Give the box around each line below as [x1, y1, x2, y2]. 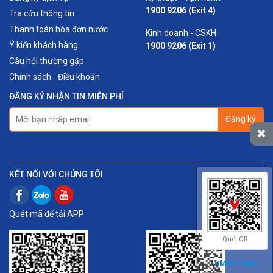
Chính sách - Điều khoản [9, 72, 100, 82]
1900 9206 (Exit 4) [146, 5, 216, 16]
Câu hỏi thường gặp [9, 56, 84, 66]
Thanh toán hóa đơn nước [9, 24, 108, 35]
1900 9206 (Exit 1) [146, 41, 216, 51]
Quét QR [222, 235, 247, 244]
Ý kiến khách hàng [9, 40, 78, 51]
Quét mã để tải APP [9, 209, 84, 219]
